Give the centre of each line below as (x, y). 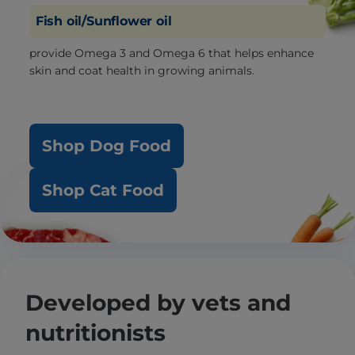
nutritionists (95, 333)
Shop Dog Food (106, 146)
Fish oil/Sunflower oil (103, 21)
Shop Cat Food (103, 190)
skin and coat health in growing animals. (141, 71)
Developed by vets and (158, 303)
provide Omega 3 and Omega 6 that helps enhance (171, 53)
